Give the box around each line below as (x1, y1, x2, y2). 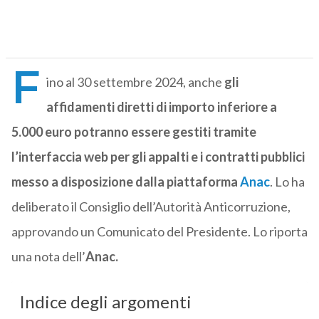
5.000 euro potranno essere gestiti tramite (11, 124, 256, 140)
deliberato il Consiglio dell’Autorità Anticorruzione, (11, 199, 291, 215)
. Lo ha (269, 174, 305, 190)
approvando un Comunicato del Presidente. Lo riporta (11, 224, 308, 240)
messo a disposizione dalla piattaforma (11, 174, 240, 190)
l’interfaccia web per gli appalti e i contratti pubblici (11, 149, 305, 165)
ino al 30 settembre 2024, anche (46, 74, 224, 90)
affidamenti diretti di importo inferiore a (46, 99, 277, 115)
